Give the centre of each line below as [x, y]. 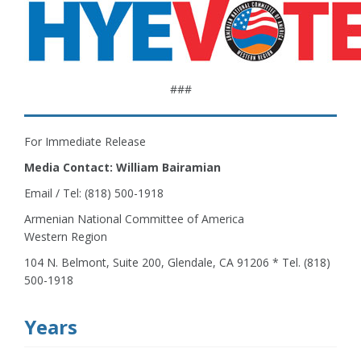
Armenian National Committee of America [134, 219]
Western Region [66, 237]
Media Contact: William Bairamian [122, 168]
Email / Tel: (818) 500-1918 [94, 193]
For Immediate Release [85, 142]
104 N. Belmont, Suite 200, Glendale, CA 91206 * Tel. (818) [177, 263]
